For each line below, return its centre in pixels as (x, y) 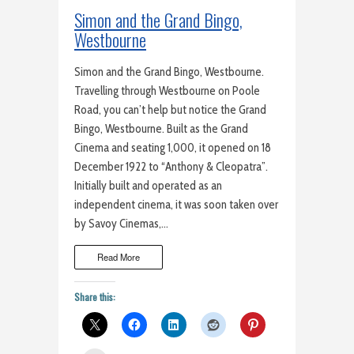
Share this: (95, 296)
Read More (119, 257)
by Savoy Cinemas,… (121, 223)
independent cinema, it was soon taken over (176, 204)
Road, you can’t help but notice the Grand (170, 109)
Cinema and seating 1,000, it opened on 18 (173, 147)
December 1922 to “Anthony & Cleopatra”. (171, 166)
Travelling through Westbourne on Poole (167, 90)
